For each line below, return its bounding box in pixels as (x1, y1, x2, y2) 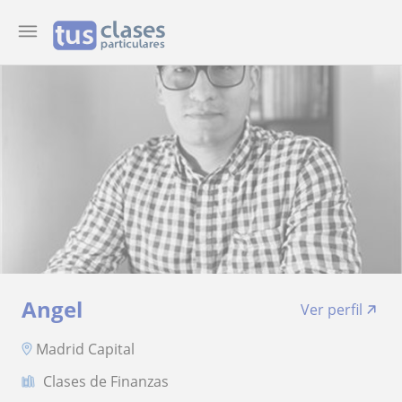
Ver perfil (301, 300, 363, 319)
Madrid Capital (36, 338, 135, 359)
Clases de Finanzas (43, 371, 169, 391)
